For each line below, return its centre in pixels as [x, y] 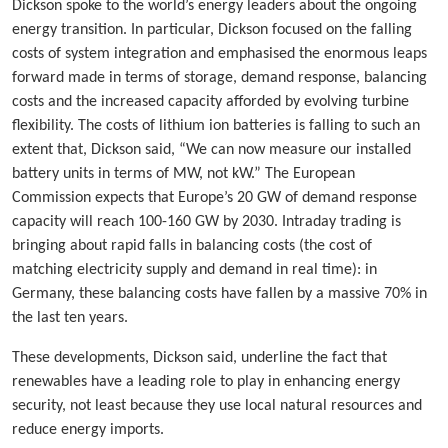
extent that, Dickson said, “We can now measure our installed [211, 150]
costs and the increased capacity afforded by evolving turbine [210, 102]
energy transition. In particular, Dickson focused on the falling [212, 30]
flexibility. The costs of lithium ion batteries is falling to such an [216, 126]
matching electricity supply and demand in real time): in [194, 270]
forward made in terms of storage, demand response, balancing [219, 78]
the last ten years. [70, 318]
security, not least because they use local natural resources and [217, 406]
